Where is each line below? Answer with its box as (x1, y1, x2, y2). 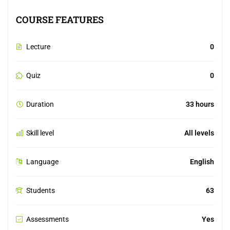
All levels (184, 128, 214, 137)
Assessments (26, 215, 69, 223)
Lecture (26, 42, 50, 51)
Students (26, 186, 55, 195)
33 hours (186, 100, 214, 108)
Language (26, 157, 59, 166)
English (190, 157, 214, 166)
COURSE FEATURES (16, 13, 104, 26)
